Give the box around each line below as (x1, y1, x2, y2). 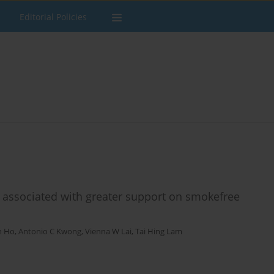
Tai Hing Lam (135, 226, 182, 237)
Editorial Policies (20, 11, 87, 23)
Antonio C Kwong (18, 226, 81, 237)
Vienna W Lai (85, 226, 131, 237)
